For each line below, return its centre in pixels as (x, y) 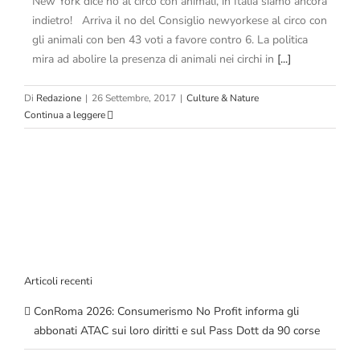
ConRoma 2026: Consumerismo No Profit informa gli (166, 311)
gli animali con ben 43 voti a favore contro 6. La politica (170, 40)
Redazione (59, 98)
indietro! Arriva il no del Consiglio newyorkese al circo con (180, 21)
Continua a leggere (65, 115)
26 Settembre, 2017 (134, 98)
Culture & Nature (223, 98)
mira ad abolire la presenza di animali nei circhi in (155, 59)
